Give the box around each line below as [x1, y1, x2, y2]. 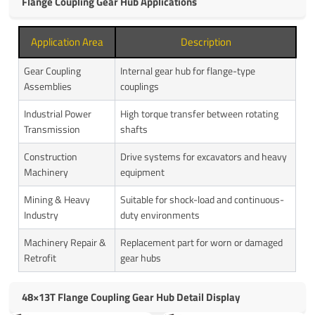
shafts [120, 122, 148, 137]
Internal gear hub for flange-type [120, 63, 256, 79]
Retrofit [24, 250, 57, 266]
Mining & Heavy [24, 192, 91, 207]
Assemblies [24, 79, 72, 94]
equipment [120, 165, 165, 180]
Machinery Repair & [24, 235, 107, 250]
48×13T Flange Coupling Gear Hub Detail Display [22, 289, 241, 306]
